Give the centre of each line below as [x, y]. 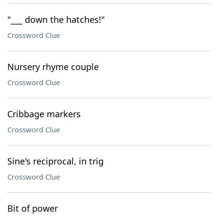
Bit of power [33, 208]
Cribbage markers [44, 114]
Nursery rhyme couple [53, 67]
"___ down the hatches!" [56, 19]
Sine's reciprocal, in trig [55, 161]
